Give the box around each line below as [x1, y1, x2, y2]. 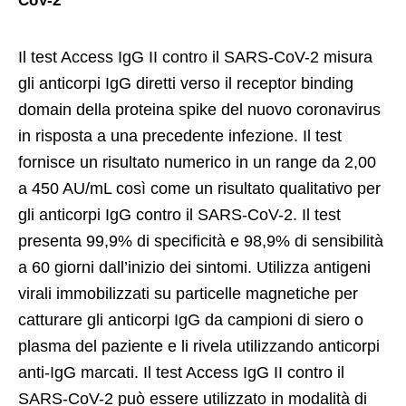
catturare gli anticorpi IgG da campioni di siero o [18, 311, 363, 330]
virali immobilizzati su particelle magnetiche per [18, 285, 358, 304]
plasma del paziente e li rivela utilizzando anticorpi [18, 337, 380, 356]
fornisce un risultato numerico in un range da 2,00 [18, 153, 376, 172]
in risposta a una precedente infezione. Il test [18, 127, 342, 146]
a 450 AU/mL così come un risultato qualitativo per [18, 179, 381, 198]
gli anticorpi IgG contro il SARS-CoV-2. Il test [18, 206, 341, 225]
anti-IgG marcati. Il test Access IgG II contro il [18, 363, 344, 382]
